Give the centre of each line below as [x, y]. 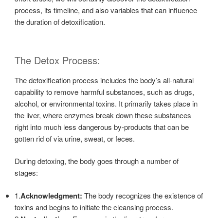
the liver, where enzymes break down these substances [103, 115]
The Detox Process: [57, 60]
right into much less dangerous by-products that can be [102, 127]
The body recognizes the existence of [143, 195]
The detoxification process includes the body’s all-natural [104, 80]
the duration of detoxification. [60, 22]
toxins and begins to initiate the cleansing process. [94, 207]
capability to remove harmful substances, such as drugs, [104, 91]
